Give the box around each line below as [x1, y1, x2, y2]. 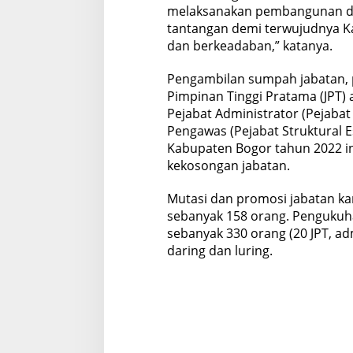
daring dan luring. [166, 242, 273, 260]
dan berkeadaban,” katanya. [166, 37, 333, 55]
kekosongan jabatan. [166, 157, 290, 175]
